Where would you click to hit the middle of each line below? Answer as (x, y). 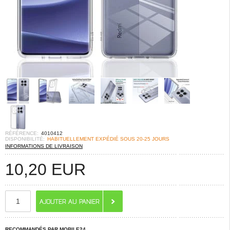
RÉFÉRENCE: (22, 133)
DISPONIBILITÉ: (25, 139)
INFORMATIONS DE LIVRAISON (44, 146)
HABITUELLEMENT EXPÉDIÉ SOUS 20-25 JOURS (108, 139)
